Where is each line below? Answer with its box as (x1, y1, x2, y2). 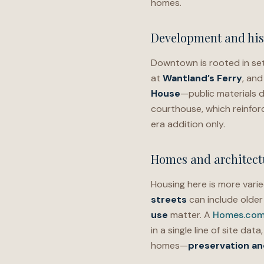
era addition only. (151, 118, 225, 130)
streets (151, 193, 187, 206)
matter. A (168, 209, 213, 221)
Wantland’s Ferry (163, 72, 242, 84)
